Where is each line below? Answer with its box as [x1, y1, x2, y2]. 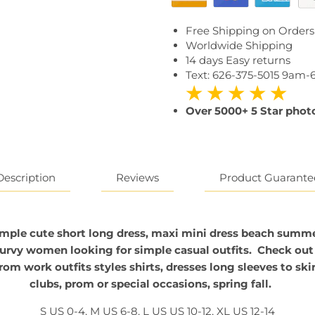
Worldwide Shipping [186, 38, 292, 52]
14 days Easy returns [186, 53, 290, 67]
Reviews [115, 171, 159, 185]
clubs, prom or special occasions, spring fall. [30, 277, 280, 291]
